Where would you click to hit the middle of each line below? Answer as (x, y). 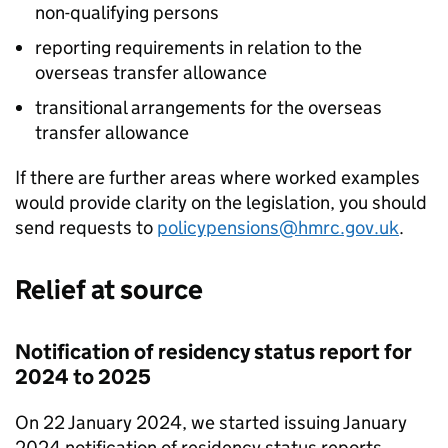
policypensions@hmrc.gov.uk (278, 227)
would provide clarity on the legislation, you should (221, 202)
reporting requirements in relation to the (198, 47)
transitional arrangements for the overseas (208, 107)
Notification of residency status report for (213, 352)
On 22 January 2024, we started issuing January (211, 422)
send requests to (86, 227)
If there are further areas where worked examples (217, 177)
